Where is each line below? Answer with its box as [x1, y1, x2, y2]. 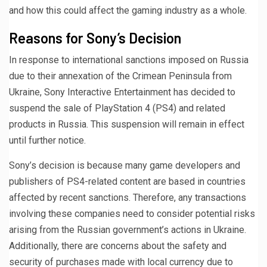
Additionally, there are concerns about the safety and [9, 240, 226, 252]
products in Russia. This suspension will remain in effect [9, 118, 244, 130]
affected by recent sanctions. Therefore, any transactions [9, 191, 246, 203]
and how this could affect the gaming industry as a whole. [9, 4, 247, 16]
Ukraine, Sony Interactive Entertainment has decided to [9, 86, 235, 98]
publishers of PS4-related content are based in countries [9, 175, 246, 187]
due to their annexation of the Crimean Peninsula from [9, 70, 232, 82]
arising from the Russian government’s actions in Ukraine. [9, 223, 246, 235]
